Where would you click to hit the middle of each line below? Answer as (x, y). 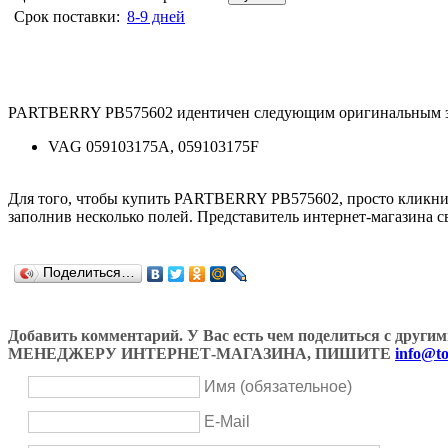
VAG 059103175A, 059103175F (153, 146)
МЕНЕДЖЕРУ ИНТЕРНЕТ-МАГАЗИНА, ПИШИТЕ (201, 354)
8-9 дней (156, 16)
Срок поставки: (67, 16)
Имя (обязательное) (278, 387)
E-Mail (227, 421)
